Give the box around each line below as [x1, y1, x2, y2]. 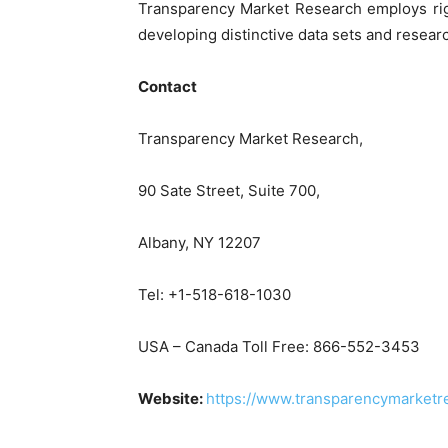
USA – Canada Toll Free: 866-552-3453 [138, 337, 420, 356]
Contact [138, 77, 197, 96]
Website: [138, 389, 206, 408]
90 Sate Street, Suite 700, [138, 181, 320, 200]
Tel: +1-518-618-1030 [138, 285, 291, 304]
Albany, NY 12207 [138, 233, 261, 252]
